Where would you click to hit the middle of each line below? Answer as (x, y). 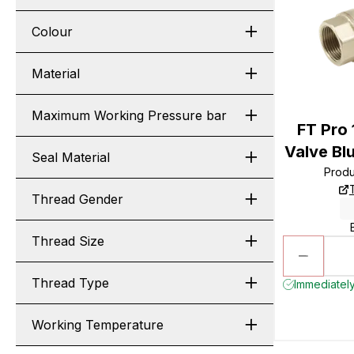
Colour (52, 32)
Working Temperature (98, 325)
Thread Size (68, 241)
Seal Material (71, 157)
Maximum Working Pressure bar (129, 115)
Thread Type (70, 283)
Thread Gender (77, 199)
